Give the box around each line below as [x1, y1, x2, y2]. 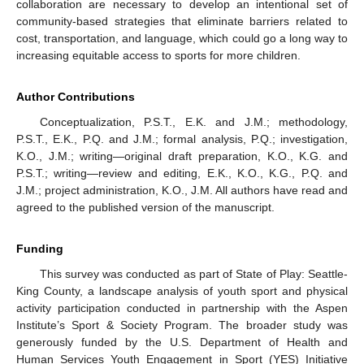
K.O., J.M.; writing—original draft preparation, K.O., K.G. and [16, 149, 348, 163]
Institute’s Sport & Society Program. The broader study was [16, 318, 348, 332]
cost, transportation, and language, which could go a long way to [16, 32, 348, 45]
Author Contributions [16, 90, 135, 104]
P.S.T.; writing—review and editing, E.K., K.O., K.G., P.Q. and [16, 167, 348, 180]
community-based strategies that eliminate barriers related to [16, 15, 348, 28]
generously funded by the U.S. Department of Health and [16, 336, 348, 349]
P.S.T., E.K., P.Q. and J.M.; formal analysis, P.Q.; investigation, [16, 132, 348, 146]
